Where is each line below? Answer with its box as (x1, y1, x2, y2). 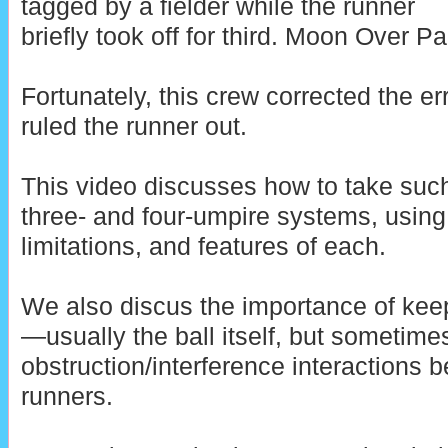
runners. (20, 382, 113, 410)
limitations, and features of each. (20, 232, 386, 260)
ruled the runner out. (20, 112, 247, 140)
